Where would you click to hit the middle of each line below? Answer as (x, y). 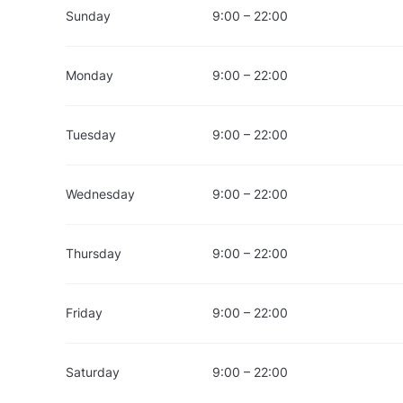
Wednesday (100, 194)
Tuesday (91, 135)
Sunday (88, 16)
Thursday (94, 254)
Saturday (93, 372)
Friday (84, 313)
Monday (90, 76)
